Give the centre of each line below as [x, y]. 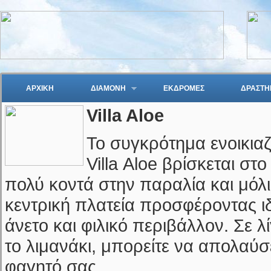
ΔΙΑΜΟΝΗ [108, 88]
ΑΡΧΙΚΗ [40, 88]
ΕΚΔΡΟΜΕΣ [184, 88]
